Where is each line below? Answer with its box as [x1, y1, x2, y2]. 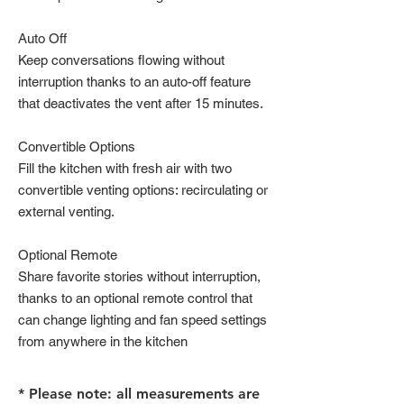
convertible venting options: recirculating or [18, 182, 268, 197]
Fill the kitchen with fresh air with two [18, 161, 232, 176]
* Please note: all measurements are [18, 385, 260, 402]
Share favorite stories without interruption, [18, 269, 261, 284]
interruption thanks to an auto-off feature [18, 74, 251, 89]
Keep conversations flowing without [18, 52, 225, 68]
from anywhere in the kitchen [18, 334, 188, 349]
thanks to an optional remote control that [18, 290, 252, 306]
